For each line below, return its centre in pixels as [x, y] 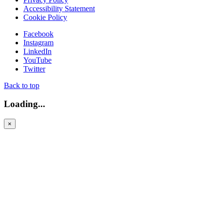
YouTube [37, 60]
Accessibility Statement [59, 8]
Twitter [34, 69]
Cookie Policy [45, 17]
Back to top [22, 85]
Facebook [38, 34]
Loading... [25, 104]
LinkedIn [37, 51]
